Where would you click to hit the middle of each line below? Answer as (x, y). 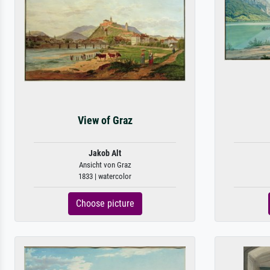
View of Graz (105, 121)
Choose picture (105, 203)
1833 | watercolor (105, 176)
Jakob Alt (105, 153)
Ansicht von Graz (105, 165)
